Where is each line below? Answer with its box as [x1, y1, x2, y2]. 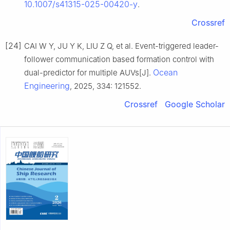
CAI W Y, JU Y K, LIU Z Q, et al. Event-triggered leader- [24, 41, 219, 51]
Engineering [24, 81, 70, 91]
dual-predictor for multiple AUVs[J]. [24, 68, 153, 78]
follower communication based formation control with [24, 54, 214, 65]
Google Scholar [165, 99, 225, 110]
